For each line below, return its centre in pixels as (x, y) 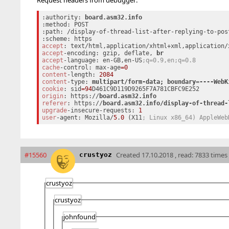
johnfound (79, 216)
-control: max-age (90, 67)
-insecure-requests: (102, 110)
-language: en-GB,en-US (102, 60)
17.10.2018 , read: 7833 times (185, 155)
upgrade (54, 110)
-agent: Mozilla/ (85, 117)
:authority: (63, 17)
